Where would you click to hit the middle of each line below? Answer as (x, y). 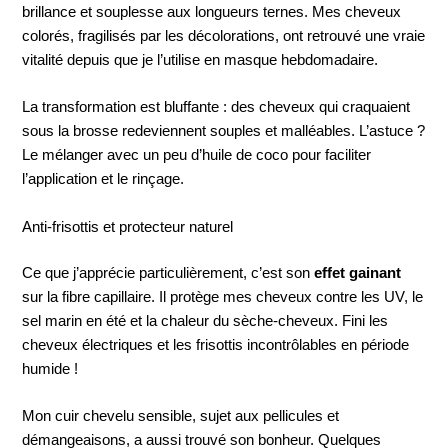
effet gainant (358, 272)
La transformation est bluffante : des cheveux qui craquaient (216, 107)
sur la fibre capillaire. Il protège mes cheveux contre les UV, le (223, 296)
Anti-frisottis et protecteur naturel (128, 226)
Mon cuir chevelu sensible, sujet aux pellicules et (181, 415)
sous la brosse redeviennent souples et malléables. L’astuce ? (224, 131)
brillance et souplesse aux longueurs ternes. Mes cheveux (212, 12)
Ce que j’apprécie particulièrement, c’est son (168, 272)
